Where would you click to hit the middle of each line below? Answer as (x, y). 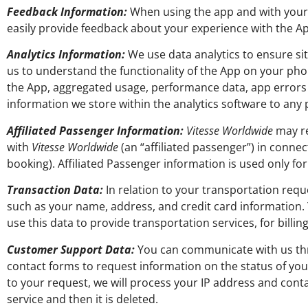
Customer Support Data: (71, 249)
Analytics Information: (66, 55)
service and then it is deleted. (82, 299)
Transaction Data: (55, 190)
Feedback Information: (67, 12)
